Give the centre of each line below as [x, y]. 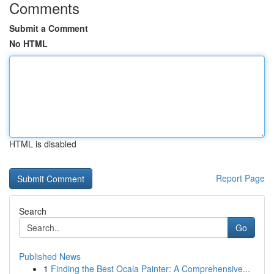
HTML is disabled [43, 144]
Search [33, 211]
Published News [50, 256]
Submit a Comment [49, 28]
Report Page [240, 178]
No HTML [28, 43]
